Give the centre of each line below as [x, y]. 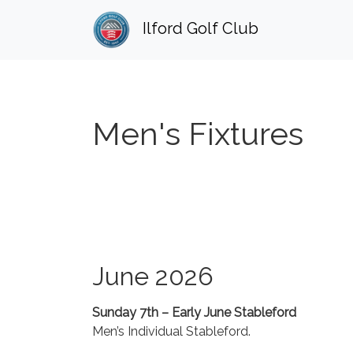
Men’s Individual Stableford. [171, 331]
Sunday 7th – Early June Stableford [194, 312]
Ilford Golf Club [201, 29]
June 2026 [153, 276]
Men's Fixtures [198, 134]
